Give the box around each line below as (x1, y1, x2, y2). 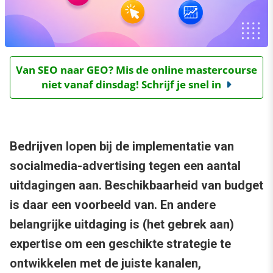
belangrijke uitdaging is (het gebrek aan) (10, 217, 234, 232)
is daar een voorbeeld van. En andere (10, 197, 216, 213)
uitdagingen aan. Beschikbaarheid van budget (10, 178, 263, 193)
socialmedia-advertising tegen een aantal (10, 158, 241, 174)
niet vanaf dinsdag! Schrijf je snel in (41, 77, 221, 92)
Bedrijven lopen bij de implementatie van (10, 139, 234, 154)
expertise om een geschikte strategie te (10, 236, 231, 252)
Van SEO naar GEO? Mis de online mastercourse (16, 63, 257, 77)
